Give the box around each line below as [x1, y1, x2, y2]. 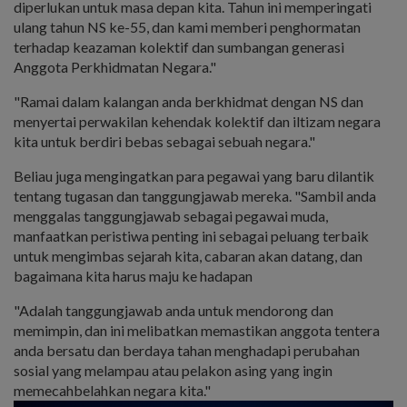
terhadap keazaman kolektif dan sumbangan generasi [14, 37, 344, 55]
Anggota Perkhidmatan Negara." [14, 57, 216, 75]
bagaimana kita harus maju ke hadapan [14, 266, 253, 284]
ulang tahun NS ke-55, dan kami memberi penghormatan [14, 17, 361, 35]
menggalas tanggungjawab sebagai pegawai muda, [14, 206, 328, 224]
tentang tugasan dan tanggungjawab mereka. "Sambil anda [14, 186, 376, 204]
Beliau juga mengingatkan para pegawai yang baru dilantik [14, 166, 374, 184]
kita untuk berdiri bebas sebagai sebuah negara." [14, 132, 315, 150]
